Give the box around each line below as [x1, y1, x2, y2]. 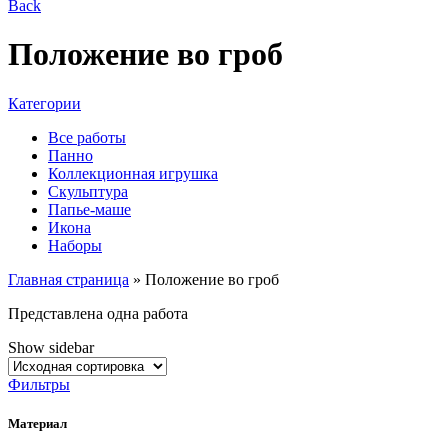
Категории [8, 94, 81, 112]
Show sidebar [8, 338, 94, 356]
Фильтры [8, 375, 70, 393]
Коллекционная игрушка [48, 164, 218, 182]
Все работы [48, 128, 126, 146]
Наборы [48, 236, 102, 254]
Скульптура [48, 182, 128, 200]
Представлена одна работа [8, 304, 188, 322]
